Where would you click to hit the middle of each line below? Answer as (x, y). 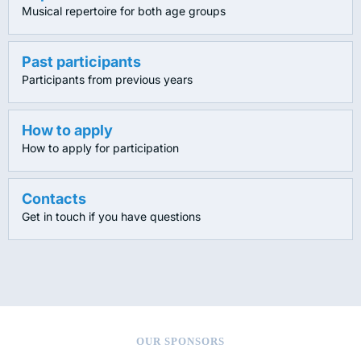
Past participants (81, 62)
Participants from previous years (107, 80)
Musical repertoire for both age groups (124, 11)
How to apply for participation (100, 148)
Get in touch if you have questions (111, 217)
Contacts (54, 199)
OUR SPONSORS (180, 342)
